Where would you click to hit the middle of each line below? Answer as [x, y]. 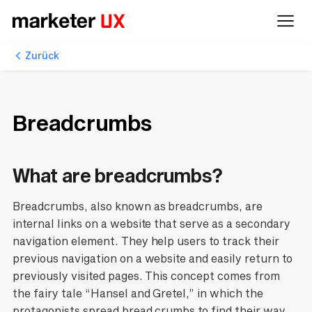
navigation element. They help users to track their [146, 241]
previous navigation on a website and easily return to [153, 259]
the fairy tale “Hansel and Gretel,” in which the [138, 294]
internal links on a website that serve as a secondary [151, 224]
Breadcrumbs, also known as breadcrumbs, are [138, 206]
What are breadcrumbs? [117, 175]
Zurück [42, 55]
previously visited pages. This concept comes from [146, 276]
